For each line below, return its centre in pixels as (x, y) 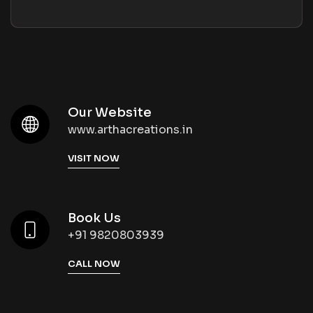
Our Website (110, 112)
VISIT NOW (94, 158)
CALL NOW (94, 264)
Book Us (94, 218)
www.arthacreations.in (130, 130)
